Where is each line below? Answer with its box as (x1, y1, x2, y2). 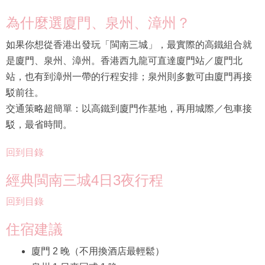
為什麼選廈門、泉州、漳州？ (6, 15, 190, 31)
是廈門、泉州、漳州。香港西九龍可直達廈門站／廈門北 (6, 55, 243, 66)
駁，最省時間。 (6, 119, 72, 130)
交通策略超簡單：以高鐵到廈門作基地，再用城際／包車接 (6, 103, 252, 114)
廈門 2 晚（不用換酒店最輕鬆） (31, 245, 164, 256)
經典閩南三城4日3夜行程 (6, 172, 163, 188)
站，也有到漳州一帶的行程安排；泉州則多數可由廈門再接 (6, 71, 252, 82)
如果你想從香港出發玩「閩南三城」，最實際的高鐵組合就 (6, 39, 252, 50)
